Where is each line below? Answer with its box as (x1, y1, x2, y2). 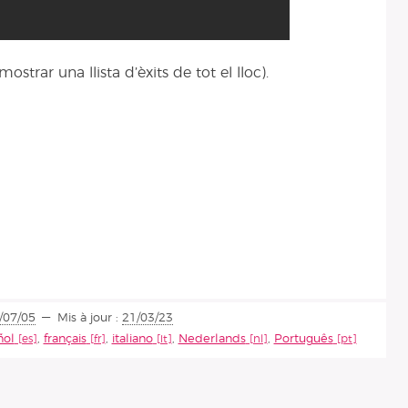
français (43, 332, 87, 345)
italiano (111, 332, 153, 345)
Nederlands (178, 332, 246, 345)
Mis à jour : (57, 311, 123, 324)
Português (273, 332, 333, 345)
